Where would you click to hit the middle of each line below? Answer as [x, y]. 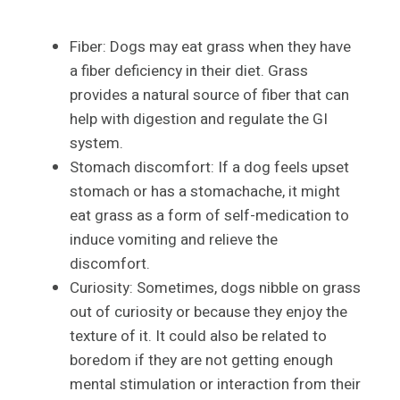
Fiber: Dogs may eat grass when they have [210, 47]
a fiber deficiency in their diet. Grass [189, 71]
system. [96, 144]
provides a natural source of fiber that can [209, 96]
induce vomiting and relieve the [174, 240]
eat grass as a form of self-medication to [209, 216]
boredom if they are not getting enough [201, 361]
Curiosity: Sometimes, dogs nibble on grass [215, 288]
